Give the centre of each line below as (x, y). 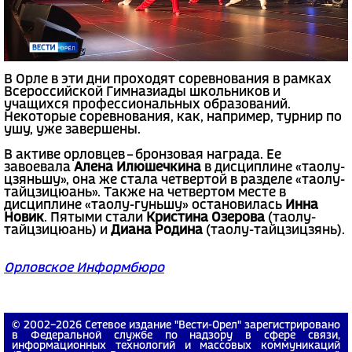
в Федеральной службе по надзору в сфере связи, (176, 335)
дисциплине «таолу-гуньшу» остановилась (145, 205)
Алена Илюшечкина (137, 167)
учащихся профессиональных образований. (147, 104)
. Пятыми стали (95, 218)
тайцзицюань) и (57, 230)
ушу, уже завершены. (72, 130)
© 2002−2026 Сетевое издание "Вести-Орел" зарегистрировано (176, 325)
